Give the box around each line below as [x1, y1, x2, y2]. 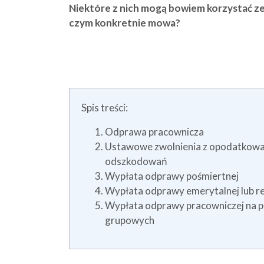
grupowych [105, 214, 154, 226]
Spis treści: [81, 101, 128, 114]
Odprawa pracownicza [105, 126, 204, 138]
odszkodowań [105, 155, 167, 167]
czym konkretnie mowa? [69, 16, 180, 29]
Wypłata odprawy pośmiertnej [105, 170, 239, 182]
